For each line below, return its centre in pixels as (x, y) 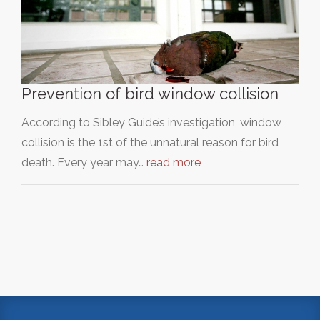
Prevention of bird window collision (150, 94)
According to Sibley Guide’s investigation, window (151, 122)
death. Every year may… (84, 162)
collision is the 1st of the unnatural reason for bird (150, 142)
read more (174, 162)
